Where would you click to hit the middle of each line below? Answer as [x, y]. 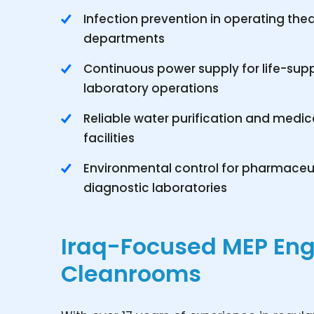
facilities [109, 138]
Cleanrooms [131, 274]
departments [124, 39]
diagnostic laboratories [155, 188]
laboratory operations [151, 88]
